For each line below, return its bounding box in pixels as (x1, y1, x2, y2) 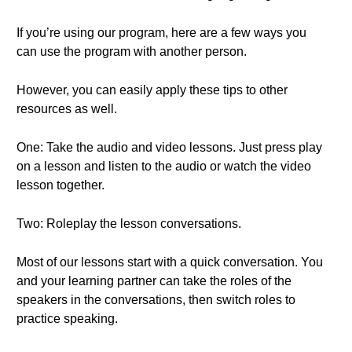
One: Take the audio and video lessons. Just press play (16, 141, 322, 154)
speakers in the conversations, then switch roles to (16, 293, 295, 306)
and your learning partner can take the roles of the (16, 274, 291, 288)
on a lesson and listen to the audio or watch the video (16, 159, 311, 173)
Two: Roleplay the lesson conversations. (16, 217, 241, 230)
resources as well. (16, 102, 117, 115)
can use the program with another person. (16, 45, 247, 58)
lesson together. (16, 178, 104, 192)
